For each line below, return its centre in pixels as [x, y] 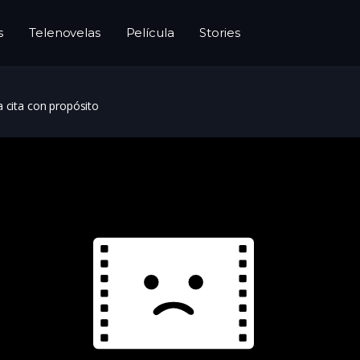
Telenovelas [65, 33]
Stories [220, 33]
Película [150, 33]
